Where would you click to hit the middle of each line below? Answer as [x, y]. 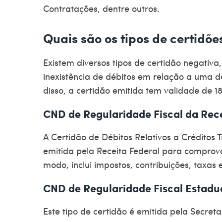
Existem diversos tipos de [95, 62]
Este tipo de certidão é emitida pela [117, 211]
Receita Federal [128, 150]
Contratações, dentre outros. [101, 8]
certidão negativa [183, 62]
